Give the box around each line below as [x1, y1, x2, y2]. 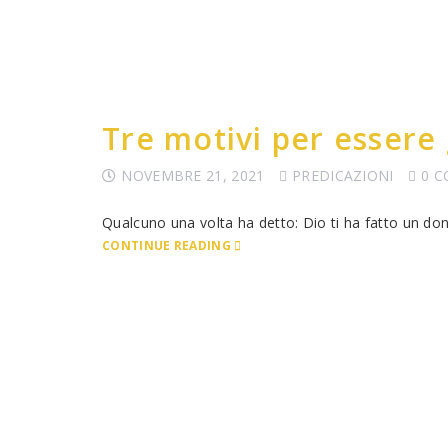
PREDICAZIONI [292, 166, 394, 185]
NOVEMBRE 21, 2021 [121, 166, 265, 185]
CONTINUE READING [102, 237, 231, 253]
